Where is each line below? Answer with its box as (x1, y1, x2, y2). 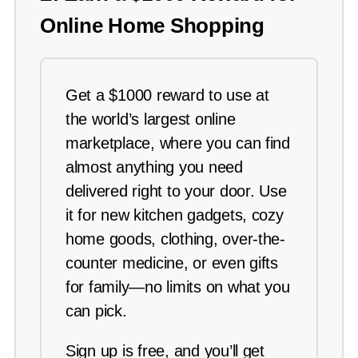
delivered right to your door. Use (66, 182, 287, 201)
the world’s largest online (66, 110, 236, 129)
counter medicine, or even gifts (66, 254, 278, 272)
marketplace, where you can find (66, 134, 290, 153)
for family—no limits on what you (66, 278, 290, 296)
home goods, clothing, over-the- (66, 230, 285, 249)
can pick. (66, 302, 127, 320)
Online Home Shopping (40, 14, 265, 38)
